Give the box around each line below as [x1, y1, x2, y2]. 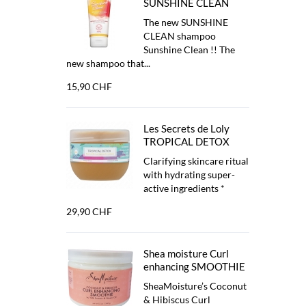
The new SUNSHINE [143, 16, 228, 28]
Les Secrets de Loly [143, 122, 229, 135]
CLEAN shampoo [143, 30, 216, 42]
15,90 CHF [66, 81, 112, 92]
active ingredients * [143, 182, 225, 194]
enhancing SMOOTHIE [143, 260, 245, 273]
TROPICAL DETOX [143, 135, 229, 148]
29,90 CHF [66, 206, 112, 217]
